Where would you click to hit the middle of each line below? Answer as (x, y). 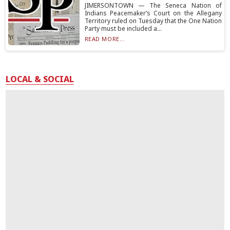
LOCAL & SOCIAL (40, 79)
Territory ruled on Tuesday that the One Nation (153, 21)
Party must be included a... (123, 28)
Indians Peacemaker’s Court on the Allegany (153, 13)
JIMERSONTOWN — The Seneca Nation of (153, 5)
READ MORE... (105, 39)
